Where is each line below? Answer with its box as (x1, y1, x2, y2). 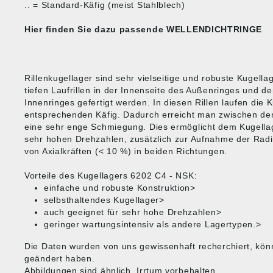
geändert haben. (24, 253, 95, 263)
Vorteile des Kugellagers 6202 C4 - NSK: (24, 171, 197, 180)
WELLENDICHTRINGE (166, 24, 263, 34)
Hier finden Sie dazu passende (24, 24, 166, 34)
